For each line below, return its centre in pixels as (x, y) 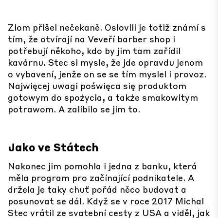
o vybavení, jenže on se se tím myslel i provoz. (107, 74)
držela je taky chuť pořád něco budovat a (97, 189)
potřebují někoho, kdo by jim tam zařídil (94, 50)
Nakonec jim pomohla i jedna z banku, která (102, 166)
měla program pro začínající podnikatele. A (101, 177)
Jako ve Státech (53, 147)
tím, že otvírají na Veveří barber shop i (91, 39)
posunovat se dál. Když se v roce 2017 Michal (106, 201)
